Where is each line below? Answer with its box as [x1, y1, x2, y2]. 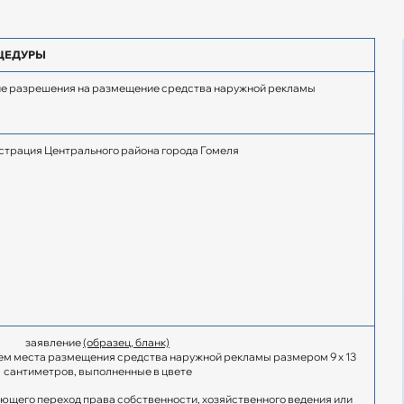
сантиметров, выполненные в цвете [3, 363, 192, 378]
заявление [25, 335, 83, 349]
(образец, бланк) [83, 335, 170, 349]
